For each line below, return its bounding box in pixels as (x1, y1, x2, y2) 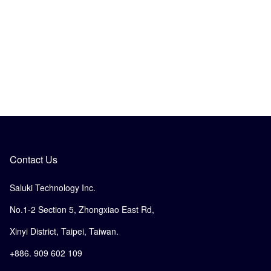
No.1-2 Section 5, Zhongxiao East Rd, (10, 203, 154, 215)
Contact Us (10, 152, 57, 166)
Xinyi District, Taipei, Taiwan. (10, 224, 119, 237)
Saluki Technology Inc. (10, 181, 96, 194)
